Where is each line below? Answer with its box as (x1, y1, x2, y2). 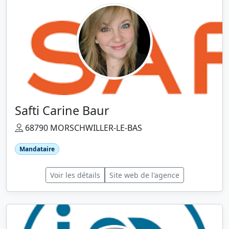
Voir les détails (50, 170, 100, 180)
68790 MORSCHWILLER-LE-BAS (23, 122, 142, 133)
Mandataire (19, 144, 55, 153)
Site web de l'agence (109, 170, 179, 180)
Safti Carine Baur (15, 102, 109, 119)
